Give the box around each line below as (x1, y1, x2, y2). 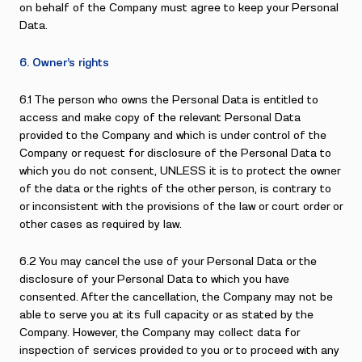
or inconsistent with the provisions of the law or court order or (19, 201, 343, 213)
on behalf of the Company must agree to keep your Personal (19, 2, 339, 14)
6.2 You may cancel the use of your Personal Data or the (19, 256, 317, 267)
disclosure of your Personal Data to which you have (19, 274, 289, 285)
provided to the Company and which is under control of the (19, 130, 326, 141)
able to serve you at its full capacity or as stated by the (19, 309, 314, 321)
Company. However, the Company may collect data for (19, 327, 300, 339)
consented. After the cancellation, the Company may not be (19, 292, 333, 303)
